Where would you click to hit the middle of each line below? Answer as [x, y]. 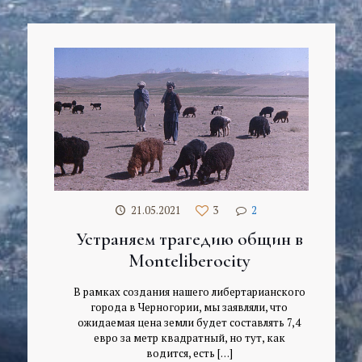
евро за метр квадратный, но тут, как [189, 338]
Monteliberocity [189, 261]
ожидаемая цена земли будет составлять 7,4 [189, 323]
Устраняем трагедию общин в [189, 240]
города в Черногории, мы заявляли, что [189, 307]
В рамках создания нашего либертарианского [189, 292]
